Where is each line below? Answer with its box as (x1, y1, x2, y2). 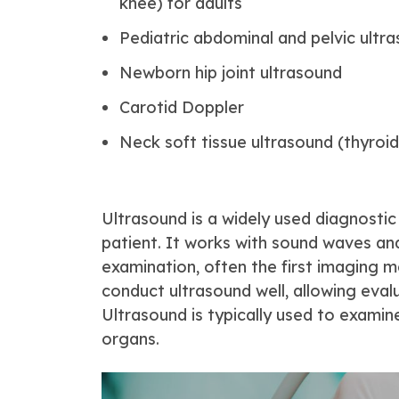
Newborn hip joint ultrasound (119, 62, 342, 83)
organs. (102, 329, 159, 349)
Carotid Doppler (119, 97, 244, 118)
